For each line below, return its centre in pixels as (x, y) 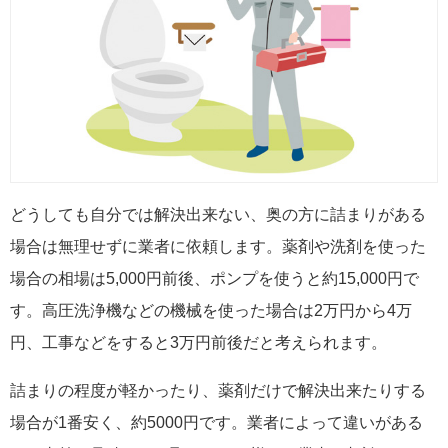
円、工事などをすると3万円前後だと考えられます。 (198, 342)
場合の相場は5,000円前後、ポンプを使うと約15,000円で (214, 278)
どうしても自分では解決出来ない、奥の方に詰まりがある (218, 214)
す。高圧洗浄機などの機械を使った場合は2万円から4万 (211, 310)
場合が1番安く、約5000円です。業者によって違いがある (216, 422)
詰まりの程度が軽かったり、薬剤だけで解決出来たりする (218, 390)
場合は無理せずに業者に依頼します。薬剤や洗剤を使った (218, 246)
